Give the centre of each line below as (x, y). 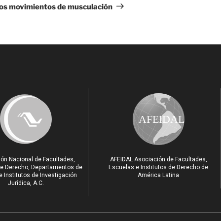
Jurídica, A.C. (26, 183)
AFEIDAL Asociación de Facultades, (158, 159)
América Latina (159, 175)
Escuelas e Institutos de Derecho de (159, 167)
